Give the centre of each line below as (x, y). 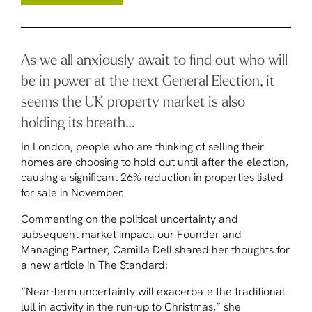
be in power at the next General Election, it (148, 80)
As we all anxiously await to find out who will (154, 60)
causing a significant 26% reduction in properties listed (152, 178)
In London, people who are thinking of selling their (142, 147)
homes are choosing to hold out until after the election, (155, 162)
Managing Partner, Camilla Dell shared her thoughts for (155, 250)
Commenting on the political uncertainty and (130, 219)
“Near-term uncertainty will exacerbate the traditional (153, 292)
